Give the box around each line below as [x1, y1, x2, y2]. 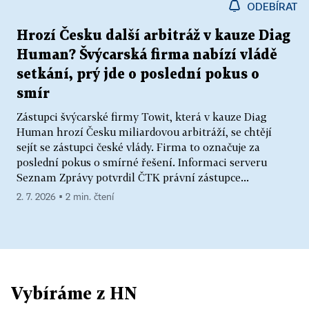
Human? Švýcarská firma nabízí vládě [17, 48, 277, 62]
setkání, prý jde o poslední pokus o [17, 67, 259, 81]
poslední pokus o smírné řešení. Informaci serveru [17, 155, 267, 168]
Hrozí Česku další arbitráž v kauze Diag [17, 28, 290, 43]
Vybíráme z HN [11, 282, 137, 303]
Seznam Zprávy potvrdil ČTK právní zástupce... [17, 170, 249, 183]
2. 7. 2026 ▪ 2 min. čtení [17, 192, 114, 202]
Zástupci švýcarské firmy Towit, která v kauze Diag [17, 110, 267, 123]
